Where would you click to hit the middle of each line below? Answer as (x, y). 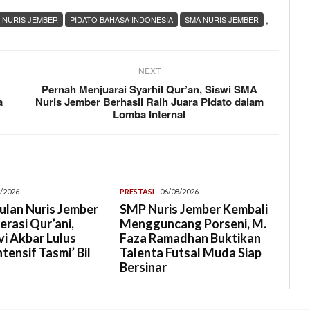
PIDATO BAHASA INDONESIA (121, 19)
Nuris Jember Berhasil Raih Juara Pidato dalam (149, 101)
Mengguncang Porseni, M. (193, 223)
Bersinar (144, 267)
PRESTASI (137, 191)
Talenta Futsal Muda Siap (191, 252)
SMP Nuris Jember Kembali (194, 209)
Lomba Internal (149, 114)
